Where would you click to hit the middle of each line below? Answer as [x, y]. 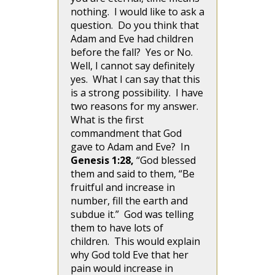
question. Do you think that [135, 25]
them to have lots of [117, 228]
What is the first [107, 120]
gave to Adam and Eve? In [130, 147]
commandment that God [126, 133]
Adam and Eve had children [132, 39]
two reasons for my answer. [136, 106]
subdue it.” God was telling [132, 214]
